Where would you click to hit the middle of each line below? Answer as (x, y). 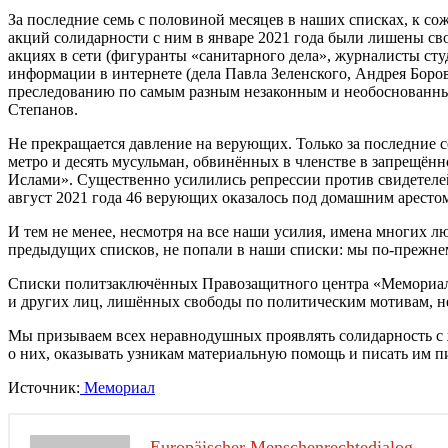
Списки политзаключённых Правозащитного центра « (194, 283)
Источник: (44, 387)
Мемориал (117, 387)
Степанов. (43, 109)
